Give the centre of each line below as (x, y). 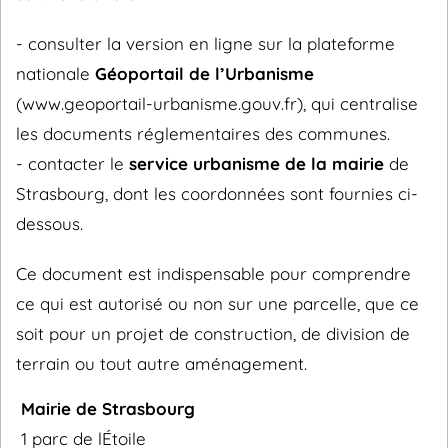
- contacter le (72, 163)
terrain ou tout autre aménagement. (161, 363)
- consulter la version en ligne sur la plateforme (205, 43)
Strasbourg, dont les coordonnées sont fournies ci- (217, 193)
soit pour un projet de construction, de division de (213, 333)
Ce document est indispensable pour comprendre (213, 273)
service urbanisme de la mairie (256, 163)
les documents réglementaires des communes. (203, 133)
